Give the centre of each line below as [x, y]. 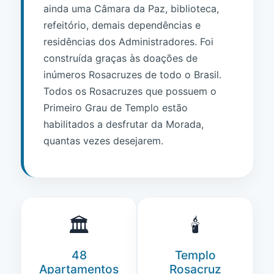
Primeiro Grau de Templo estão [116, 108]
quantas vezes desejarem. [103, 141]
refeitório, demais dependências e [122, 25]
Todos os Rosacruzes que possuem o [130, 91]
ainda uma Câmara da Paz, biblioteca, [131, 9]
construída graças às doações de [120, 58]
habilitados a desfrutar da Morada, [124, 124]
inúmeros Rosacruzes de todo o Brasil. [132, 75]
